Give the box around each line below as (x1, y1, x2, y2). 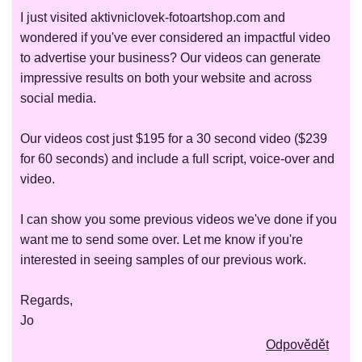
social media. (20, 91, 96, 106)
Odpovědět (266, 338, 329, 352)
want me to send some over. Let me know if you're (20, 233, 303, 247)
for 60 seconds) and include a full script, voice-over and (20, 152, 335, 166)
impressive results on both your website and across (20, 71, 312, 86)
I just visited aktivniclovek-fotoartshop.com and (20, 11, 285, 25)
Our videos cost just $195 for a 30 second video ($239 (20, 132, 327, 146)
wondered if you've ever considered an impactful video (20, 31, 330, 45)
